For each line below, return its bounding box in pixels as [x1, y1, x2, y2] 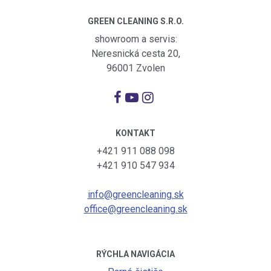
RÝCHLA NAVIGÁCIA [96, 249, 175, 259]
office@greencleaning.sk [83, 203, 188, 215]
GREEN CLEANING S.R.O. [87, 16, 184, 26]
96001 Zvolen [106, 62, 165, 74]
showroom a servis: [94, 33, 177, 45]
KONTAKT [116, 128, 155, 138]
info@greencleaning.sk [87, 188, 184, 200]
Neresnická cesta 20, [91, 47, 180, 59]
